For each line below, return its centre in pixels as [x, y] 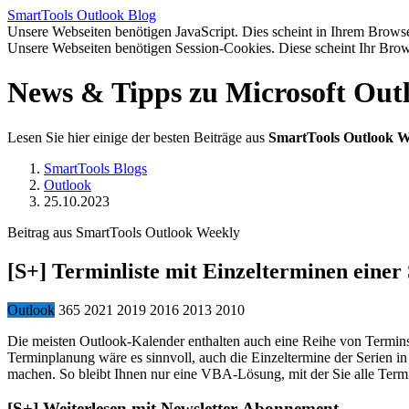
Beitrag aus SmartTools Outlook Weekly [124, 232]
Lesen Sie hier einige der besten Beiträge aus [138, 137]
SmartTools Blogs [95, 168]
